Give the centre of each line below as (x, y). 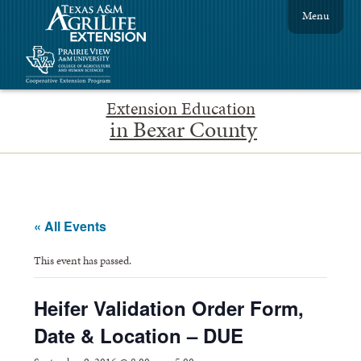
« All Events (71, 226)
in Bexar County (183, 129)
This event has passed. (83, 260)
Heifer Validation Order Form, (169, 307)
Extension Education (180, 108)
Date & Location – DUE (139, 335)
